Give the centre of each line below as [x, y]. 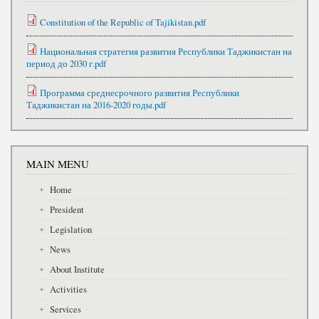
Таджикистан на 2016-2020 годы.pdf [96, 105]
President [67, 209]
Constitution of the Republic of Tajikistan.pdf [123, 23]
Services [65, 309]
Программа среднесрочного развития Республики [140, 93]
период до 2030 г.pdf [66, 64]
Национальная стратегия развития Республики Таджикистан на [166, 52]
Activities [68, 289]
